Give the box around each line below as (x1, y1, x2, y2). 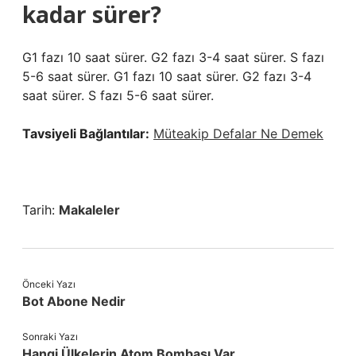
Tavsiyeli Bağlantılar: (22, 126, 149, 141)
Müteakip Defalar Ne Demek (153, 126, 323, 141)
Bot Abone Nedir (22, 293, 126, 309)
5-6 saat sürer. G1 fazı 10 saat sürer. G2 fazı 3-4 (22, 68, 311, 84)
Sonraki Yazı (22, 331, 78, 342)
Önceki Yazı (22, 278, 75, 290)
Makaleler (59, 202, 120, 218)
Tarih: (22, 202, 59, 218)
